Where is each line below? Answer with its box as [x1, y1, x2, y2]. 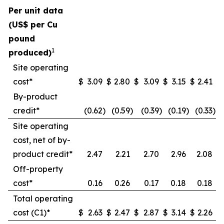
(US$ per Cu [8, 19, 57, 29]
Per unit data [8, 5, 63, 15]
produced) [8, 47, 51, 57]
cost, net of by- [13, 135, 70, 145]
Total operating [13, 193, 73, 203]
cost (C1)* [13, 207, 50, 217]
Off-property [13, 164, 63, 174]
